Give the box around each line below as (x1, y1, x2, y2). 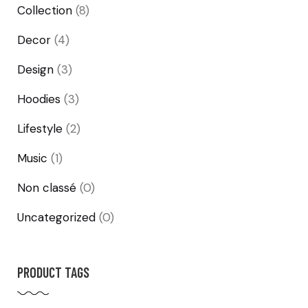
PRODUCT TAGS (17, 264, 89, 281)
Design (17, 62, 54, 78)
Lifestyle (17, 121, 63, 137)
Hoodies (17, 91, 60, 107)
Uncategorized (17, 210, 96, 225)
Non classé (17, 180, 76, 196)
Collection (17, 3, 72, 19)
